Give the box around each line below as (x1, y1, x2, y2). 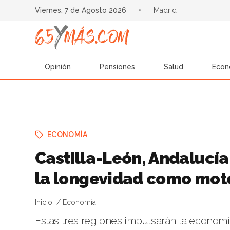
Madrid (153, 6, 177, 14)
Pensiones (100, 63, 136, 71)
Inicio (35, 198, 52, 206)
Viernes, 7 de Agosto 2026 (34, 6, 126, 14)
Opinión (45, 63, 71, 71)
